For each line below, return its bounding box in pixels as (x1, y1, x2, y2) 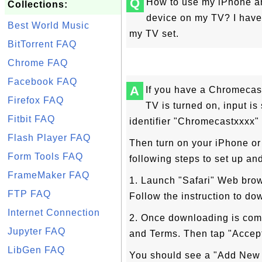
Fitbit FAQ (8, 114, 55, 124)
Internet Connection (8, 208, 100, 218)
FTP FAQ (8, 189, 51, 199)
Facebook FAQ (8, 77, 77, 87)
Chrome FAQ (8, 58, 68, 68)
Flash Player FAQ (8, 133, 91, 143)
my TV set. (129, 29, 179, 39)
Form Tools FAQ (8, 151, 83, 161)
